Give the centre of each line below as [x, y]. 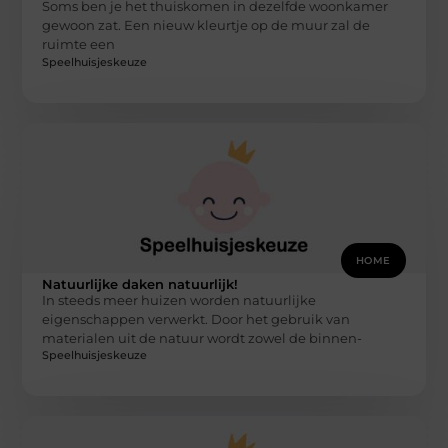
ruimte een [79, 44]
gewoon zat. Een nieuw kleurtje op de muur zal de [206, 25]
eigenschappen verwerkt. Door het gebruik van [196, 318]
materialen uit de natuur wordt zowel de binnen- [202, 337]
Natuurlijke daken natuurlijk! [140, 283]
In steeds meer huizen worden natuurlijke [179, 299]
